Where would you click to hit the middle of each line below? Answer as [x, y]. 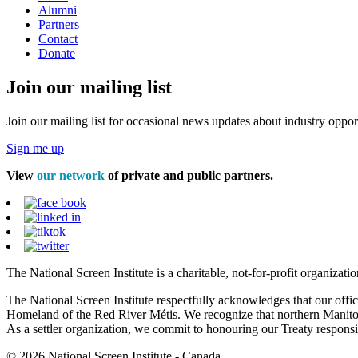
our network [71, 175]
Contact [58, 38]
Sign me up [35, 148]
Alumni [58, 10]
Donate [57, 53]
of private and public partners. [189, 175]
